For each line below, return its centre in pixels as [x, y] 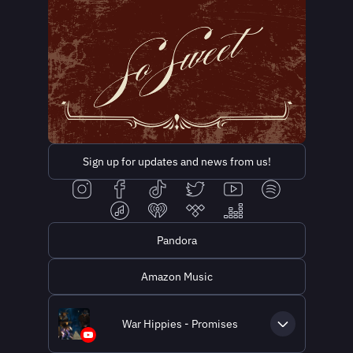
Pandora [176, 240]
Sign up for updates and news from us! [176, 162]
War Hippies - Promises [180, 324]
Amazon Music [176, 277]
